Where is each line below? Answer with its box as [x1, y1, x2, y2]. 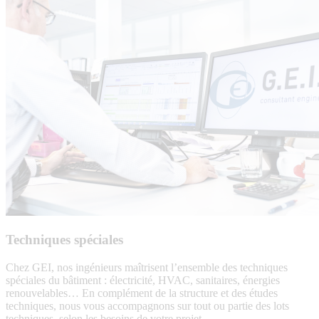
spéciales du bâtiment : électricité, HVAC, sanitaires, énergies [6, 273, 280, 286]
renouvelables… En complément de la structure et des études [6, 286, 278, 299]
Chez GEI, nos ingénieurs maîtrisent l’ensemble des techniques [6, 261, 288, 273]
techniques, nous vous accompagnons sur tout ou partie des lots [6, 299, 289, 312]
